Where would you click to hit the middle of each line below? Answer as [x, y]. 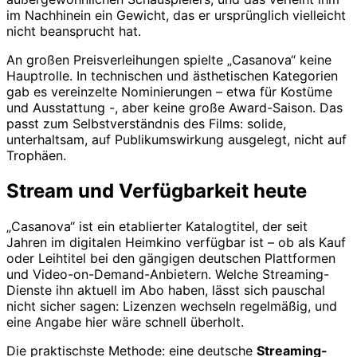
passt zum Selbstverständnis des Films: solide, [146, 124]
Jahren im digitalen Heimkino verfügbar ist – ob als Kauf [176, 242]
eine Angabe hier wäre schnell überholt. [125, 322]
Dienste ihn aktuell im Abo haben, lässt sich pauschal [166, 290]
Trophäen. [36, 156]
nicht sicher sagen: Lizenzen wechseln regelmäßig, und [172, 306]
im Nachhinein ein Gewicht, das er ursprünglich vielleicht [176, 16]
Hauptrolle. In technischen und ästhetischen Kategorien [172, 76]
